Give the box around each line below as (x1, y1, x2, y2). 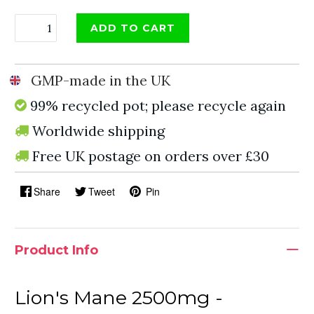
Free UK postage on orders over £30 (32, 147, 269, 165)
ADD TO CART (90, 22, 175, 34)
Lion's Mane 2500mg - (15, 286, 223, 309)
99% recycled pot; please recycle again (30, 97, 286, 114)
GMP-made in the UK (31, 71, 170, 89)
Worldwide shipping (32, 122, 165, 139)
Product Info (15, 243, 98, 258)
